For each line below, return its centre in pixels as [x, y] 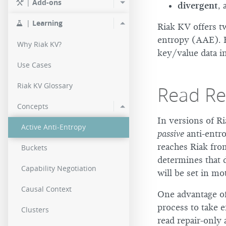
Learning [47, 23]
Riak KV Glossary [45, 86]
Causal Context [46, 189]
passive [171, 134]
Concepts [33, 106]
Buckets [34, 148]
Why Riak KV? [39, 44]
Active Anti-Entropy [53, 127]
